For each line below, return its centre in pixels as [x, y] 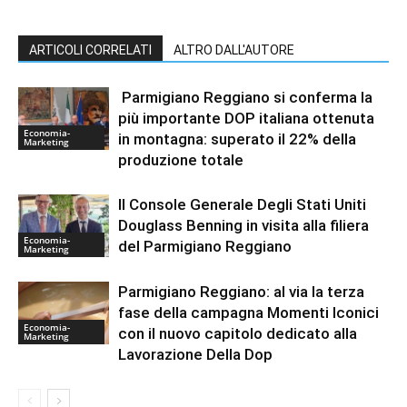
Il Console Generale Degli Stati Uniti [242, 204]
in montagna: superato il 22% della [237, 139]
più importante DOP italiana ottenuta [246, 118]
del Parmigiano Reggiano [207, 246]
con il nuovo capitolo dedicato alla [238, 333]
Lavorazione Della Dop [195, 354]
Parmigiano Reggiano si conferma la [245, 97]
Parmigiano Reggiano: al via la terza [241, 291]
